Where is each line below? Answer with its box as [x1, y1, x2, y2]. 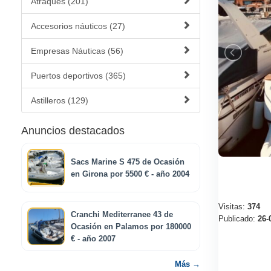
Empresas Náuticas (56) [31, 46, 123, 56]
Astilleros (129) [31, 96, 88, 105]
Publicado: [218, 214, 258, 223]
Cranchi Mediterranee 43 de [71, 211, 173, 219]
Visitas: [218, 202, 247, 211]
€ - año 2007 [71, 235, 116, 243]
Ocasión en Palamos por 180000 [71, 223, 191, 231]
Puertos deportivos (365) [31, 71, 126, 80]
